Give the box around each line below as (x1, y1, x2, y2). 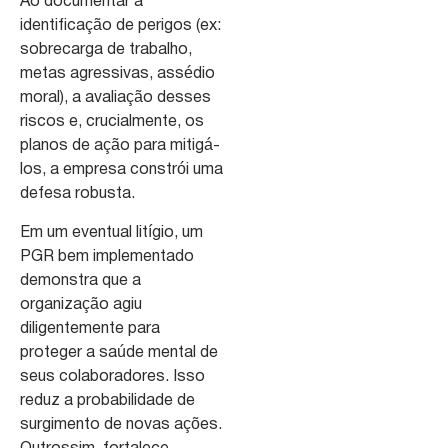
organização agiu (20, 297, 142, 312)
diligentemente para (20, 321, 160, 336)
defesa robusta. (20, 187, 135, 202)
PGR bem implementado (20, 249, 194, 264)
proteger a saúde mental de (20, 345, 218, 360)
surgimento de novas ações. (20, 417, 222, 432)
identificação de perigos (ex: (20, 19, 221, 34)
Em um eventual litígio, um (20, 225, 203, 240)
